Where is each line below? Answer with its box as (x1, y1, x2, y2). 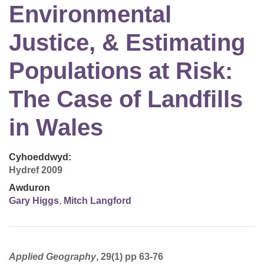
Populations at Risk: (9, 58, 233, 84)
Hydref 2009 (9, 165, 62, 176)
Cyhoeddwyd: (9, 152, 71, 163)
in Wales (9, 114, 103, 141)
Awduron (9, 183, 50, 193)
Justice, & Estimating (9, 29, 245, 56)
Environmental (9, 1, 171, 28)
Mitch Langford (64, 196, 131, 206)
